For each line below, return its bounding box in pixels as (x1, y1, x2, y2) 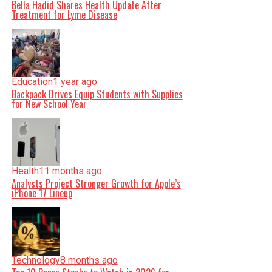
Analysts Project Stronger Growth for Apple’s (11, 176, 181, 191)
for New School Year (11, 97, 87, 111)
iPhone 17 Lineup (11, 186, 72, 200)
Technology (11, 254, 60, 266)
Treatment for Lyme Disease (11, 7, 117, 22)
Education (11, 76, 53, 87)
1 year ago (52, 76, 97, 87)
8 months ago (59, 254, 118, 266)
